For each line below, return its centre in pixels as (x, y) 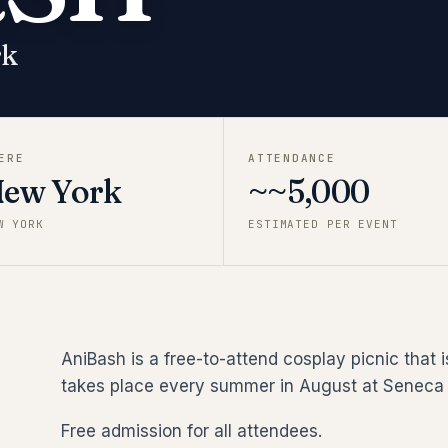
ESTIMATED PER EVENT (323, 224)
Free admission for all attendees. (192, 431)
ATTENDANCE (292, 158)
